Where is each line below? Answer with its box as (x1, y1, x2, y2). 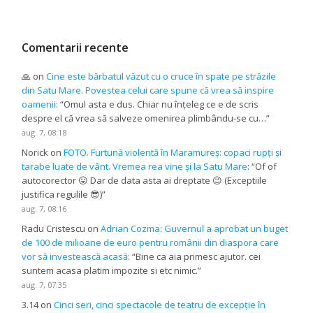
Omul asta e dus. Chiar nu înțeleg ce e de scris (64, 97, 259, 110)
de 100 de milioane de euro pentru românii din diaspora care (22, 236, 279, 249)
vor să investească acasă (22, 250, 129, 263)
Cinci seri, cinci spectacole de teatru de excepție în (54, 298, 266, 312)
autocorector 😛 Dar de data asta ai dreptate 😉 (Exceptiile (22, 174, 268, 187)
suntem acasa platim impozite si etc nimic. (22, 264, 198, 277)
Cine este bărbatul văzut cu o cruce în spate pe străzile (46, 69, 277, 82)
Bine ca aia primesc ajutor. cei (136, 250, 261, 263)
